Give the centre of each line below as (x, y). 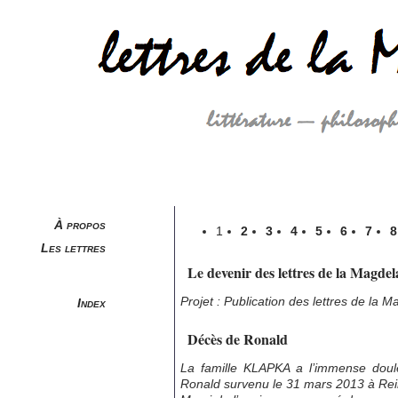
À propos (80, 225)
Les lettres (74, 248)
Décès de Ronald (238, 338)
